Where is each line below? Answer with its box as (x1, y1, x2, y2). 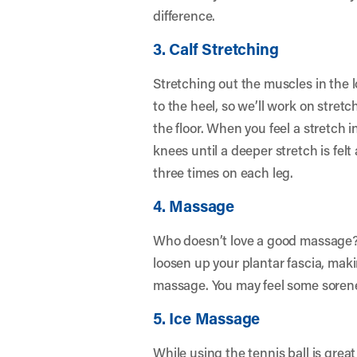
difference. (153, 6, 216, 24)
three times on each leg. (153, 163, 294, 181)
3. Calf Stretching (153, 38, 279, 59)
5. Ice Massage (153, 308, 261, 328)
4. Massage (153, 195, 234, 216)
